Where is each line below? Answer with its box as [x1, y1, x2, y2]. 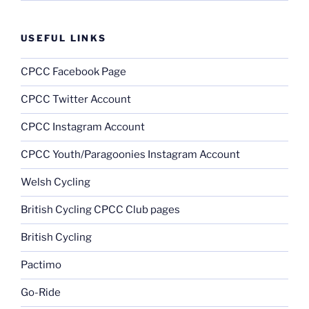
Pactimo [21, 259, 61, 272]
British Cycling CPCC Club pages [21, 203, 180, 217]
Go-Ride [21, 286, 61, 299]
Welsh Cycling [21, 176, 90, 189]
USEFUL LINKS [21, 32, 107, 44]
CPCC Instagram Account [21, 121, 145, 134]
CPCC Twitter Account [21, 93, 131, 106]
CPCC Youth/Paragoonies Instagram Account [21, 148, 240, 161]
